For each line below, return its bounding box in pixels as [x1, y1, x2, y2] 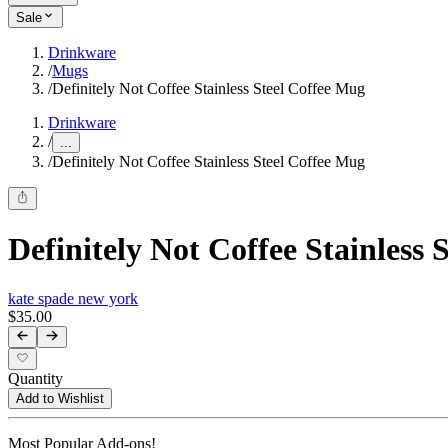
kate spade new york [8, 289, 138, 307]
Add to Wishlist [16, 391, 104, 407]
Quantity [8, 370, 63, 388]
